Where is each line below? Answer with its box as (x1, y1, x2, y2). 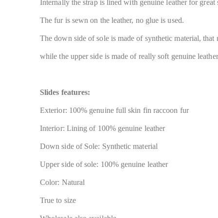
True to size (40, 196, 76, 204)
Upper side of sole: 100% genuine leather (40, 160, 168, 168)
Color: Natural (40, 178, 85, 186)
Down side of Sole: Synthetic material (40, 142, 158, 150)
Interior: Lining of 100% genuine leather (40, 124, 165, 132)
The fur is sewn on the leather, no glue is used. (40, 16, 184, 24)
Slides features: (40, 88, 91, 96)
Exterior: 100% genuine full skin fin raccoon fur (40, 106, 189, 114)
